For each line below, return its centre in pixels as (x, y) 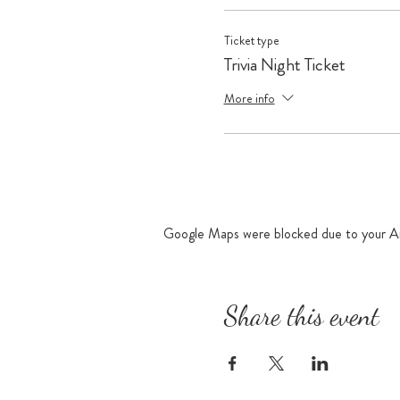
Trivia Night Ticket (284, 65)
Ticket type (251, 40)
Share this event (301, 315)
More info (249, 98)
